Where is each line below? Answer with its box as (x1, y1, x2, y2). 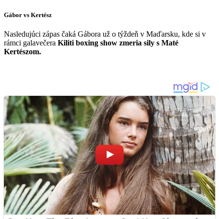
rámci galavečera (4, 39, 58, 47)
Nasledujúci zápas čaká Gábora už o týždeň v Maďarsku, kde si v (4, 30, 206, 39)
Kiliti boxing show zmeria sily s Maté (58, 39, 178, 47)
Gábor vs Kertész (4, 11, 52, 19)
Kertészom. (4, 47, 43, 56)
